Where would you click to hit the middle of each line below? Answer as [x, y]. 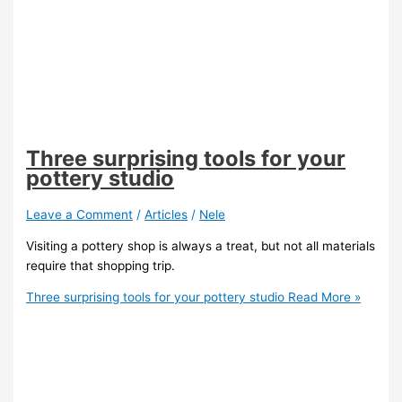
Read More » [323, 297]
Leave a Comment [80, 214]
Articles [166, 214]
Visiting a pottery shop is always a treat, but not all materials [201, 245]
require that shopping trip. [101, 265]
